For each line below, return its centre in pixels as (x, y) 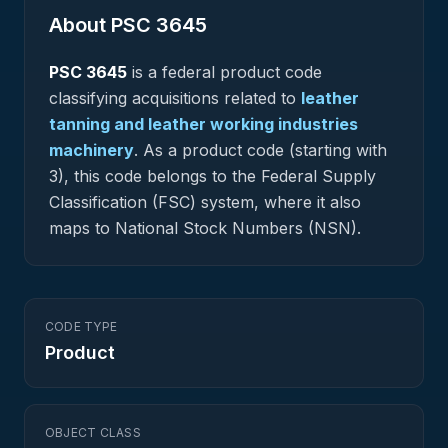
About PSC (102, 25)
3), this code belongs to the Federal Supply (212, 176)
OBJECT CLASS (93, 432)
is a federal (173, 72)
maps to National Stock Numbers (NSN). (205, 228)
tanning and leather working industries (203, 124)
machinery (91, 150)
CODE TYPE (81, 326)
